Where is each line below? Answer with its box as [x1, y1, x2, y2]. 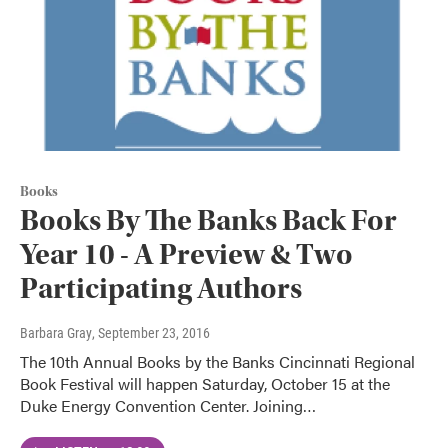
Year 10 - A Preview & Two [20, 236, 353, 272]
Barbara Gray [20, 324, 92, 341]
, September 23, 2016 [92, 324, 210, 341]
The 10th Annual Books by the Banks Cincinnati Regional [20, 349, 415, 373]
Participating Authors [20, 270, 302, 306]
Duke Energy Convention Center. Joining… [20, 393, 316, 417]
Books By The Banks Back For [20, 202, 397, 238]
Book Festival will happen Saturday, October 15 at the [20, 371, 390, 395]
